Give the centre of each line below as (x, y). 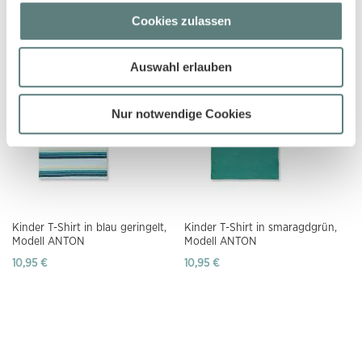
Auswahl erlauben (181, 67)
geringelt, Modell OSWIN (73, 10)
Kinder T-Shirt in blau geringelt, (89, 227)
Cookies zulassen (181, 20)
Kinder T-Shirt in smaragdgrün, (261, 227)
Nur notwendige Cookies (181, 113)
